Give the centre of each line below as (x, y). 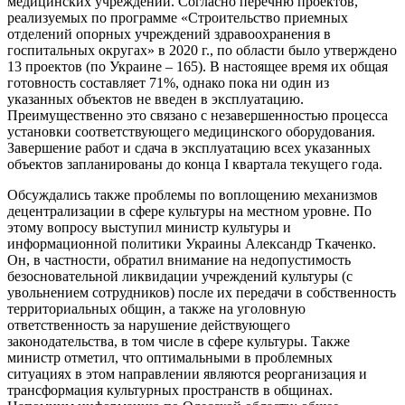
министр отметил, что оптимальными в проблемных (170, 357)
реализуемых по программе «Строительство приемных (178, 17)
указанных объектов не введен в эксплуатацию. (155, 99)
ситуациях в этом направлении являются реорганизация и (187, 373)
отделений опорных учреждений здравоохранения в (169, 33)
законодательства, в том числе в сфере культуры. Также (179, 341)
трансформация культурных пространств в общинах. (170, 390)
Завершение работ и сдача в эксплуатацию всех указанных (189, 147)
